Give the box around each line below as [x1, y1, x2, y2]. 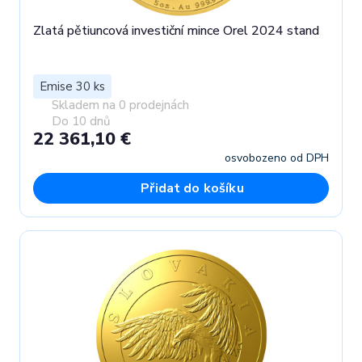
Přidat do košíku [141, 179, 244, 198]
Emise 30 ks [40, 78, 105, 95]
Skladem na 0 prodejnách [51, 97, 189, 114]
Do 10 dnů [51, 112, 110, 129]
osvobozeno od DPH [225, 150, 329, 166]
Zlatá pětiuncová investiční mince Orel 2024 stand [33, 21, 319, 40]
